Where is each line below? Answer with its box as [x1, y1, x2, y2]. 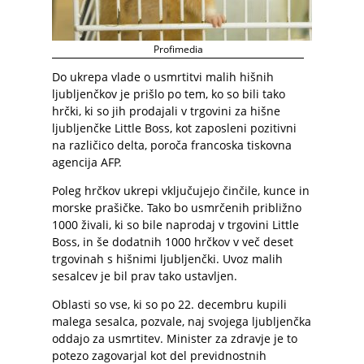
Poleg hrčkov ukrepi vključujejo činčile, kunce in [52, 183, 310, 198]
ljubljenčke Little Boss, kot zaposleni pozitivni [52, 120, 297, 136]
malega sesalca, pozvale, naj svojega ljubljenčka [52, 314, 311, 329]
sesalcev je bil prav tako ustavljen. [52, 268, 237, 284]
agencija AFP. [52, 154, 122, 170]
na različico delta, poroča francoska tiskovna [52, 137, 292, 153]
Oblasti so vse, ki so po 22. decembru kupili [52, 297, 287, 312]
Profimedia [153, 42, 203, 56]
